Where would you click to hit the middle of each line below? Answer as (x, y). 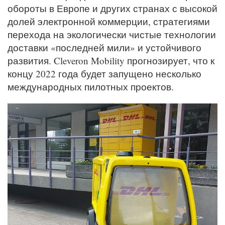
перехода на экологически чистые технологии (112, 35)
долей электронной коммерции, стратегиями (109, 22)
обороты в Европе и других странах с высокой (113, 9)
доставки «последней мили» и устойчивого (104, 48)
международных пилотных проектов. (91, 87)
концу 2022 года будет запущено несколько (104, 74)
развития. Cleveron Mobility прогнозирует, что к (111, 61)
